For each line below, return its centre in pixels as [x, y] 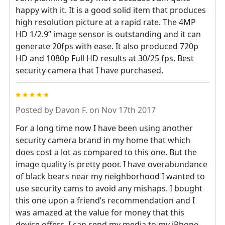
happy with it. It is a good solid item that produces [111, 10]
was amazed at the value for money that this [100, 213]
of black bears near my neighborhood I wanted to [110, 177]
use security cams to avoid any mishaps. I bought [109, 189]
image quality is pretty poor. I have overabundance [111, 164]
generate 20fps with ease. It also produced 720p [107, 46]
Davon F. [71, 110]
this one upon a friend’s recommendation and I [105, 201]
